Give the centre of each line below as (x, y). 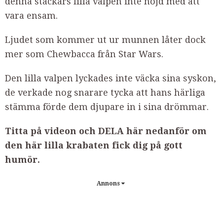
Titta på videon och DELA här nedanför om (106, 131)
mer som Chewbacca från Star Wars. (84, 54)
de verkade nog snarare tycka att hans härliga (105, 92)
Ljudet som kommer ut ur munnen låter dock (105, 40)
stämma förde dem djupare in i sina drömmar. (107, 107)
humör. (22, 160)
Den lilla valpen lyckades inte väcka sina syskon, (110, 78)
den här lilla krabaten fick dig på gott (94, 145)
